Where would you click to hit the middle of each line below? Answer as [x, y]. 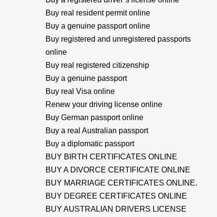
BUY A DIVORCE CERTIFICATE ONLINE [118, 170]
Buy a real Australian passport [97, 131]
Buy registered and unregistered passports [118, 39]
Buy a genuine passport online [98, 26]
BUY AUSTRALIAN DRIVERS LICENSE [116, 209]
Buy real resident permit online [98, 13]
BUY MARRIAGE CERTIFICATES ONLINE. [121, 183]
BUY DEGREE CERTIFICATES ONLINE [116, 196]
